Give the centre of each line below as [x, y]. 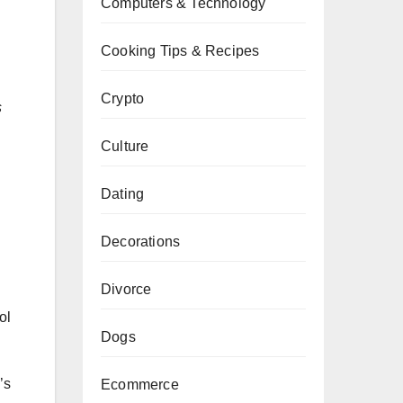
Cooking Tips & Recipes [180, 51]
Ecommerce [140, 385]
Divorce [126, 289]
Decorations [141, 242]
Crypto [123, 99]
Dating [123, 194]
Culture [125, 146]
